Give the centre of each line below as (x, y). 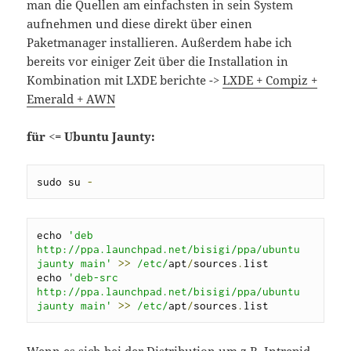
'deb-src (94, 277)
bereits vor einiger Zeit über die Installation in (158, 61)
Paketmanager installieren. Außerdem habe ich (160, 42)
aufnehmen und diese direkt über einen (140, 23)
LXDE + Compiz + (270, 80)
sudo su (62, 181)
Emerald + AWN (71, 98)
